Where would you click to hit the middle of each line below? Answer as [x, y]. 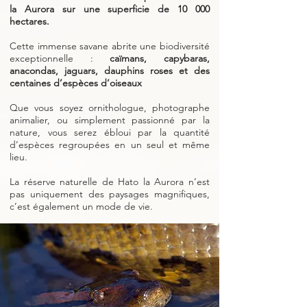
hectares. [29, 22]
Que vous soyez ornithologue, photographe [110, 108]
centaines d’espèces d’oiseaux [76, 83]
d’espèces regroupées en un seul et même [110, 145]
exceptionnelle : [60, 59]
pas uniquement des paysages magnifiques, [110, 194]
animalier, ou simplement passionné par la [110, 120]
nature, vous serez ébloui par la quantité [110, 133]
